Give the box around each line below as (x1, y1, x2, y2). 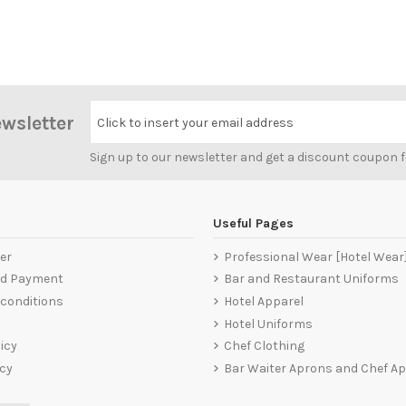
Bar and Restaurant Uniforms (223, 271, 399, 287)
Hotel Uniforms (223, 315, 313, 332)
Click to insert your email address (97, 115, 294, 131)
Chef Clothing (223, 338, 304, 354)
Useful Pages (212, 215, 294, 231)
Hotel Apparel (223, 293, 304, 309)
